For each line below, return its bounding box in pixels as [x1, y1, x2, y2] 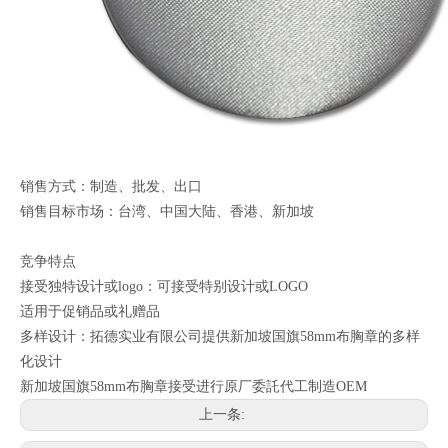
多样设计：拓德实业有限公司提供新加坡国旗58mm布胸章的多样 [20, 329, 420, 345]
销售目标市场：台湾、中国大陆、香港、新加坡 [20, 204, 314, 220]
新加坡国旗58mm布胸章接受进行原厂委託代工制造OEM [20, 379, 367, 395]
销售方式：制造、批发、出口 [20, 179, 202, 195]
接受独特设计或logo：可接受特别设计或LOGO [20, 279, 308, 295]
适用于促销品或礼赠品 [20, 304, 160, 320]
